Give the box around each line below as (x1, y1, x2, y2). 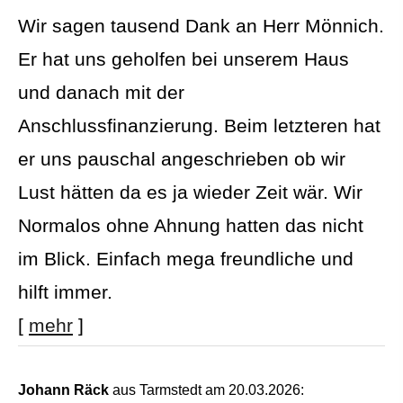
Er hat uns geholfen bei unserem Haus (18, 48, 349, 69)
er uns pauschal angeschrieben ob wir (18, 148, 345, 169)
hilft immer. (18, 281, 112, 302)
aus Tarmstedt (109, 381, 201, 398)
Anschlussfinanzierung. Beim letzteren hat (18, 114, 381, 136)
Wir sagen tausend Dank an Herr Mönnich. (18, 14, 384, 36)
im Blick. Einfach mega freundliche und (18, 247, 354, 269)
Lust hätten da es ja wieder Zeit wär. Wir (18, 181, 363, 202)
